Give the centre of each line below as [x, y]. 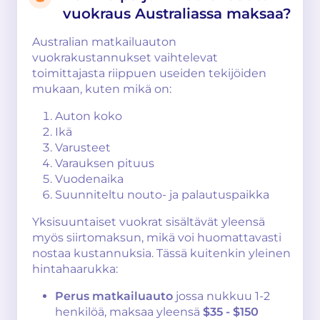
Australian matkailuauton [104, 42]
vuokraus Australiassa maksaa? [177, 14]
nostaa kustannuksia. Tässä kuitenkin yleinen [161, 253]
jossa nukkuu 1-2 [221, 296]
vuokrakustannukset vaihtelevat [125, 57]
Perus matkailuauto [114, 296]
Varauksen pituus [105, 163]
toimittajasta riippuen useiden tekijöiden [149, 73]
